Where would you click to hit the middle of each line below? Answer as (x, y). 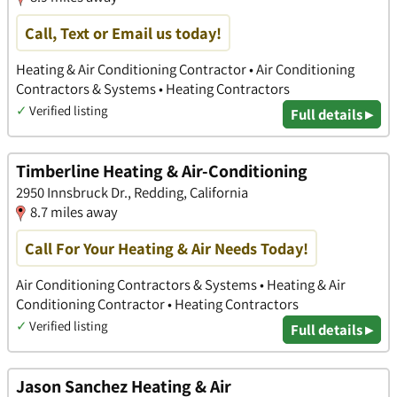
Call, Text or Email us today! (123, 33)
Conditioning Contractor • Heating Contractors (157, 304)
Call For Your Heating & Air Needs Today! (167, 248)
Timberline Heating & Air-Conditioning (162, 171)
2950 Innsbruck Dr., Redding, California (132, 192)
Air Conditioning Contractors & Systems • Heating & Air (181, 285)
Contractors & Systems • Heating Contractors (153, 89)
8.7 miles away (74, 211)
